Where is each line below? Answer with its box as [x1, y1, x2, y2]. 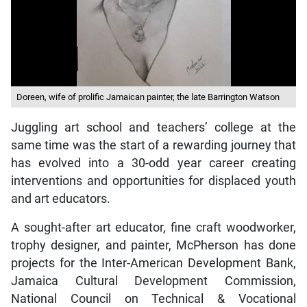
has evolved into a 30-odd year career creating [10, 156, 297, 170]
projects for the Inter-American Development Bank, [10, 256, 297, 270]
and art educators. [10, 191, 110, 206]
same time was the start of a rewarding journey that [10, 138, 297, 152]
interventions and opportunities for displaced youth [10, 173, 297, 188]
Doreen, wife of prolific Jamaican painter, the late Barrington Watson [16, 91, 280, 102]
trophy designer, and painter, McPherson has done [10, 238, 297, 252]
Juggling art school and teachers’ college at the [10, 120, 297, 134]
